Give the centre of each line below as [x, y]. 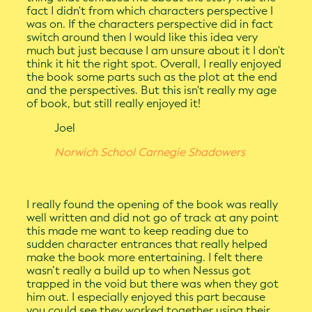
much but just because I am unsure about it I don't [156, 51]
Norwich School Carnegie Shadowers [150, 153]
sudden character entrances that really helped [147, 244]
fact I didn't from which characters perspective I [150, 11]
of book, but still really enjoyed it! [114, 104]
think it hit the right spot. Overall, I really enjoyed [154, 64]
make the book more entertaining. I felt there [145, 258]
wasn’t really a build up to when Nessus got [139, 271]
